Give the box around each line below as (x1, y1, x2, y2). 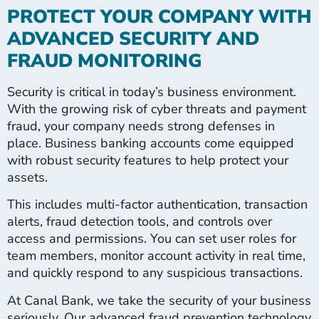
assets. (7, 168, 48, 186)
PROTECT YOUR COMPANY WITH (7, 4, 311, 29)
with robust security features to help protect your (7, 151, 288, 169)
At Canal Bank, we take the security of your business (7, 291, 311, 309)
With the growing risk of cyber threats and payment (7, 100, 306, 117)
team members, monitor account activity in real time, (7, 247, 305, 265)
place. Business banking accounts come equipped (7, 134, 294, 152)
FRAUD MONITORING (7, 48, 202, 73)
